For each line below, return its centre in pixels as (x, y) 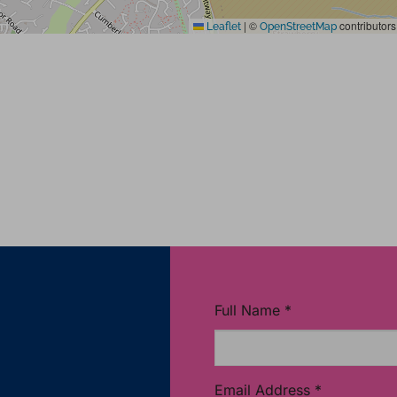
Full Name (247, 310)
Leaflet (222, 26)
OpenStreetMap (298, 26)
